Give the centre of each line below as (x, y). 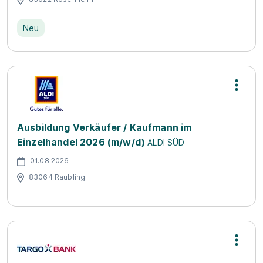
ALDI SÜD (166, 142)
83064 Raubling (57, 177)
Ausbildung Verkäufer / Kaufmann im (104, 127)
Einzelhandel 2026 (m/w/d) (81, 142)
